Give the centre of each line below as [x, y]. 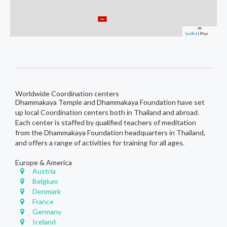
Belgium [45, 181]
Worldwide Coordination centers [67, 93]
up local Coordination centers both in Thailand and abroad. [107, 112]
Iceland [44, 221]
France [43, 201]
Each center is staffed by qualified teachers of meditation [106, 122]
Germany [47, 211]
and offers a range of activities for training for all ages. [100, 142]
